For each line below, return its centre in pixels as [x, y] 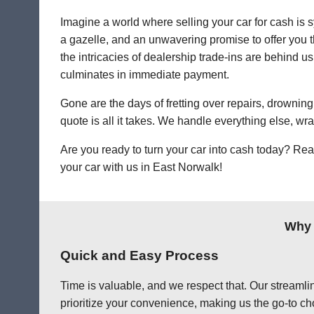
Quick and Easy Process [139, 256]
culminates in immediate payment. [145, 75]
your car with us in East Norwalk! [141, 168]
